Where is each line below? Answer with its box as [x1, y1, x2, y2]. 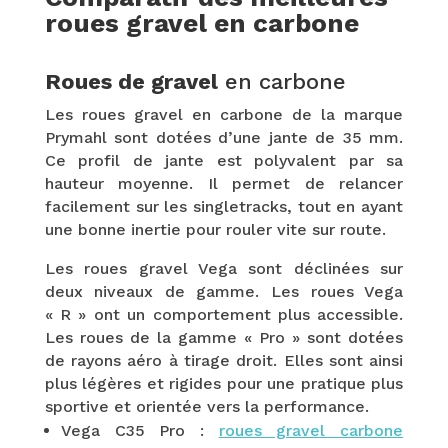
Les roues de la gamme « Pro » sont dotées [44, 328, 404, 347]
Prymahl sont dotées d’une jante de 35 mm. [44, 128, 404, 147]
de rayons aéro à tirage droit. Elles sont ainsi [44, 351, 404, 370]
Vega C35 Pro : [60, 421, 219, 440]
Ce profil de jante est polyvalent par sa [44, 151, 404, 170]
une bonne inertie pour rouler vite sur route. [44, 220, 386, 239]
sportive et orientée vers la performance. [44, 397, 369, 416]
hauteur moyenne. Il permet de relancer [44, 174, 404, 193]
